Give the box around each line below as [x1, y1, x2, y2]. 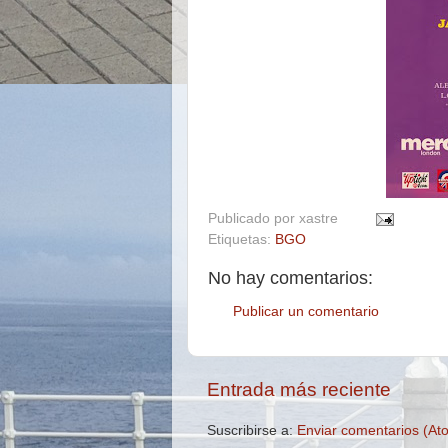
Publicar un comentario [233, 303, 379, 319]
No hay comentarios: [208, 268, 373, 288]
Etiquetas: [208, 232, 275, 247]
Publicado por [208, 211, 299, 226]
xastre [299, 211, 338, 226]
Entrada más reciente [207, 378, 391, 400]
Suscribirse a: [207, 422, 297, 438]
